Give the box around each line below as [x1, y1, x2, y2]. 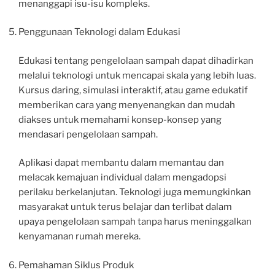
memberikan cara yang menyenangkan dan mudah [18, 99, 235, 110]
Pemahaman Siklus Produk [18, 259, 134, 271]
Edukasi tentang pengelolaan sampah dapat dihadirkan [18, 55, 254, 66]
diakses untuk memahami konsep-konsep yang [18, 114, 222, 125]
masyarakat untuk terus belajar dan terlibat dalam [18, 201, 232, 213]
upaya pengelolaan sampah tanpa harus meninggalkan [18, 216, 252, 228]
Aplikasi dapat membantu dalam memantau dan [18, 157, 224, 169]
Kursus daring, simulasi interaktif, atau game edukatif [18, 84, 248, 96]
